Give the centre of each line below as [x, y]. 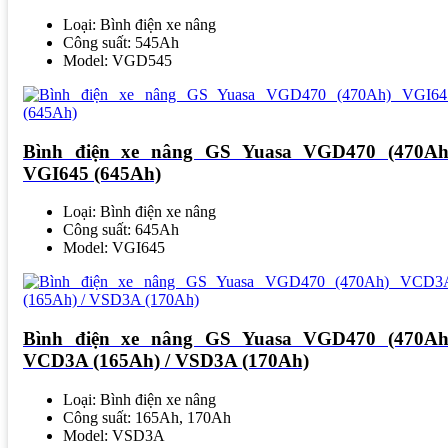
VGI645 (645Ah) [92, 173]
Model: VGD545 [117, 60]
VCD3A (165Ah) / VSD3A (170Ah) [166, 361]
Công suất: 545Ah [121, 42]
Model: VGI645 [114, 248]
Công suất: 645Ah [121, 230]
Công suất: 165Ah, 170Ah [147, 417]
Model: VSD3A [114, 435]
